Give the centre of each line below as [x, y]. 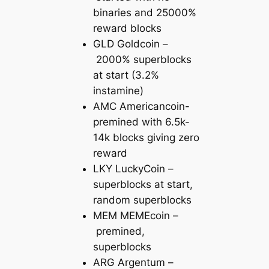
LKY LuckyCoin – [134, 169]
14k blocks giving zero [147, 138]
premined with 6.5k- [142, 122]
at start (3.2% [126, 75]
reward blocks [128, 29]
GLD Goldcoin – [131, 44]
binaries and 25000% [145, 13]
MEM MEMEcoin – [136, 216]
